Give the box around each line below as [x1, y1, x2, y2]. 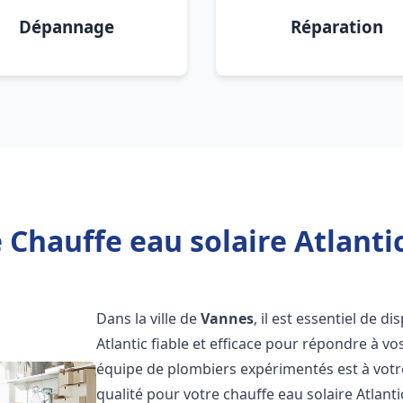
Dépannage [19, 15, 114, 38]
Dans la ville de [96, 309, 201, 328]
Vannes [201, 309, 255, 328]
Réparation [290, 15, 383, 38]
